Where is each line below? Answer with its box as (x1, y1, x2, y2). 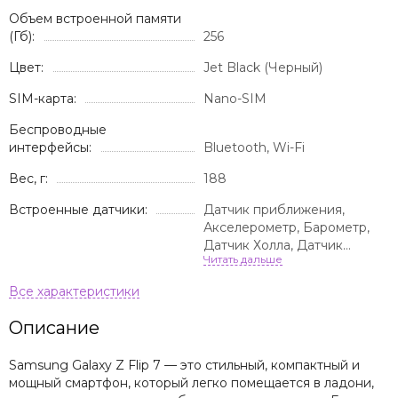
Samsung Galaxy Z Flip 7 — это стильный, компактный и (9, 357, 360, 374)
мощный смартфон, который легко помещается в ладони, (9, 375, 374, 392)
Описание (9, 317, 99, 339)
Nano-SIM (203, 91, 267, 107)
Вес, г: (9, 171, 48, 187)
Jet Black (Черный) (203, 60, 322, 76)
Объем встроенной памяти (9, 11, 181, 28)
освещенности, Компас (203, 255, 352, 272)
